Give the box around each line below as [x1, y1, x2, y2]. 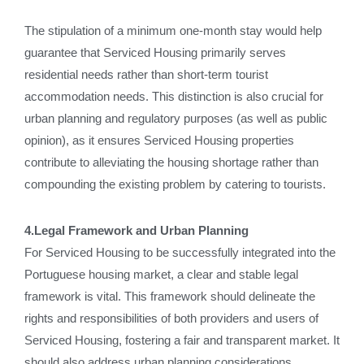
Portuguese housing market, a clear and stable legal [24, 267, 298, 281]
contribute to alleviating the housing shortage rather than [24, 155, 318, 169]
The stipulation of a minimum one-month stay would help [24, 24, 322, 37]
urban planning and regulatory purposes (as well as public [24, 111, 327, 125]
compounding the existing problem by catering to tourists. [24, 177, 326, 191]
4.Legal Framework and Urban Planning [24, 223, 249, 237]
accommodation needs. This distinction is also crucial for [24, 89, 323, 103]
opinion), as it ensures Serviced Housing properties [24, 133, 294, 147]
